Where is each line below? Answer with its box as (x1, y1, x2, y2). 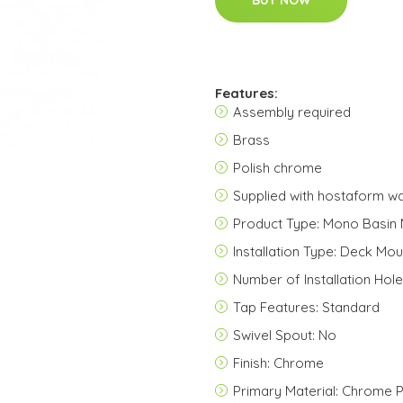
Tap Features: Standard (233, 299, 380, 316)
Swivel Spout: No (233, 327, 336, 344)
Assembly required (233, 103, 351, 121)
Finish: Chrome (233, 354, 324, 372)
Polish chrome (233, 159, 322, 176)
